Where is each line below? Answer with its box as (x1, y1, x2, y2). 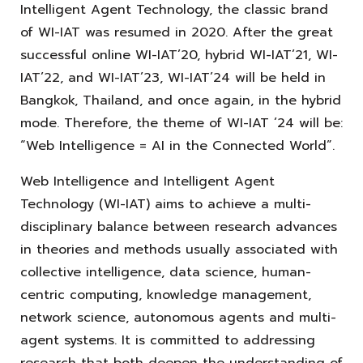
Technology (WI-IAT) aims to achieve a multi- (20, 194, 311, 214)
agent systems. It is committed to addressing (20, 330, 315, 350)
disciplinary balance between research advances (20, 216, 337, 237)
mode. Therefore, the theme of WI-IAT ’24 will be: (20, 113, 343, 133)
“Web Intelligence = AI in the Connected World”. (20, 135, 335, 156)
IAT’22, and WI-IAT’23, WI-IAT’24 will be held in (20, 67, 326, 88)
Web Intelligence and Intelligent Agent (20, 171, 275, 191)
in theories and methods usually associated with (20, 239, 338, 259)
